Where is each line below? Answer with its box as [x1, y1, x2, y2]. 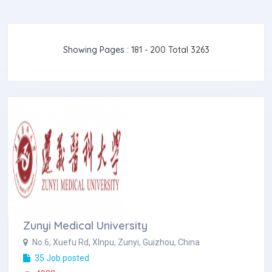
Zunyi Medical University [23, 219, 148, 233]
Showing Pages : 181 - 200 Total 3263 [63, 44, 209, 55]
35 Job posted [33, 253, 89, 263]
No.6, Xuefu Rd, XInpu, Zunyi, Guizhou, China [30, 237, 200, 247]
